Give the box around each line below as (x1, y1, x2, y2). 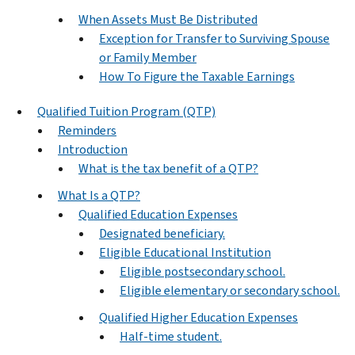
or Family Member (99, 48, 197, 66)
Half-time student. (120, 327, 222, 345)
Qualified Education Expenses (78, 205, 238, 223)
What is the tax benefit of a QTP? (78, 159, 258, 177)
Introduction (58, 140, 128, 158)
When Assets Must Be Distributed (78, 10, 258, 28)
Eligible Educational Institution (99, 243, 271, 261)
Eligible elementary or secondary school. (120, 281, 340, 299)
